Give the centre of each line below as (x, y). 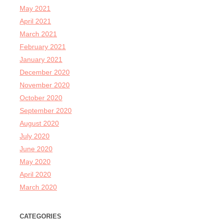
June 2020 (36, 149)
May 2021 (35, 9)
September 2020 (46, 111)
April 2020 (35, 175)
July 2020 (35, 136)
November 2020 (45, 85)
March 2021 (38, 34)
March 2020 (38, 187)
